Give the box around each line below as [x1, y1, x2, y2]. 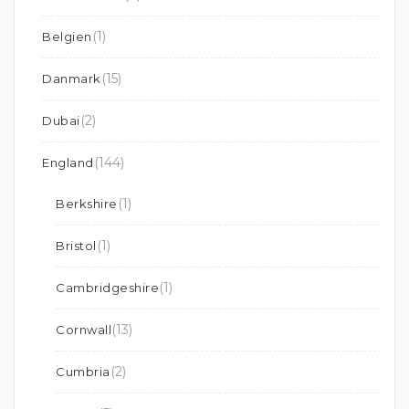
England [42, 155, 94, 170]
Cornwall [56, 322, 111, 337]
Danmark [42, 71, 101, 86]
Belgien [42, 29, 92, 44]
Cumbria [56, 364, 110, 379]
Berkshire [56, 196, 118, 211]
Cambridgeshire [56, 280, 159, 295]
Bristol [56, 238, 97, 253]
